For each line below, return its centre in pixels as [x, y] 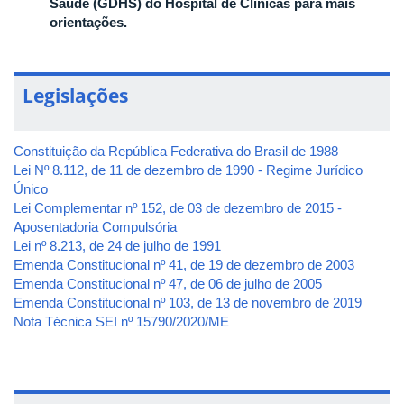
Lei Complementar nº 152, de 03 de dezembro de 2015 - [178, 207]
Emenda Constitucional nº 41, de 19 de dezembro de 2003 [184, 264]
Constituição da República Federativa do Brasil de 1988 [176, 151]
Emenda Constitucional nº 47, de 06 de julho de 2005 [168, 283]
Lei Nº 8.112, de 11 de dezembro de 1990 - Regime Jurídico [188, 170]
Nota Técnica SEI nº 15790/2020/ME [121, 321]
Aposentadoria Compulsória [95, 226]
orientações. [88, 22]
